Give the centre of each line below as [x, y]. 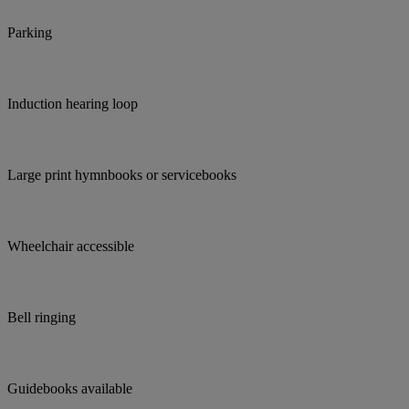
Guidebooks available [70, 389]
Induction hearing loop [73, 104]
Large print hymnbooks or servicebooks [122, 175]
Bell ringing [42, 318]
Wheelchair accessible [71, 246]
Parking [30, 33]
